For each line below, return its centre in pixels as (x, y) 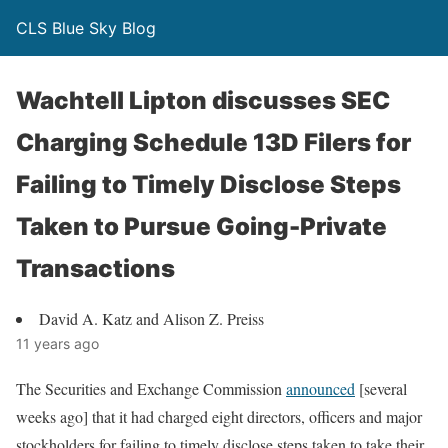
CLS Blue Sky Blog (86, 28)
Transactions (95, 268)
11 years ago (57, 343)
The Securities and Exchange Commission (151, 388)
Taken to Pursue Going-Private (201, 226)
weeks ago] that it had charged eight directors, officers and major (219, 416)
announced (320, 388)
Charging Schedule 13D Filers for (213, 142)
